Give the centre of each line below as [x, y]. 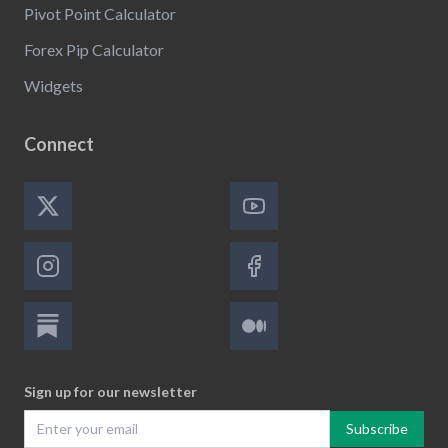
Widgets [53, 85]
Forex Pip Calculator [94, 49]
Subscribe [377, 428]
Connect [59, 143]
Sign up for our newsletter [110, 391]
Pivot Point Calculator [100, 13]
